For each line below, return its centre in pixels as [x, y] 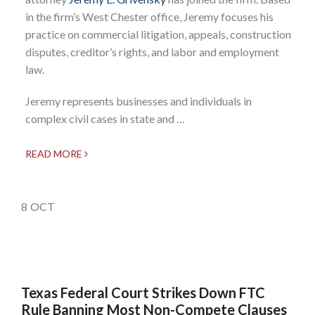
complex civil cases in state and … [105, 118]
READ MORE [55, 153]
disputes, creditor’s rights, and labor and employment [152, 51]
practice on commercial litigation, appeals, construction [158, 34]
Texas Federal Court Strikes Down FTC [143, 292]
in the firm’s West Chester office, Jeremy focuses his [149, 16]
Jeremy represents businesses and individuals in [139, 101]
